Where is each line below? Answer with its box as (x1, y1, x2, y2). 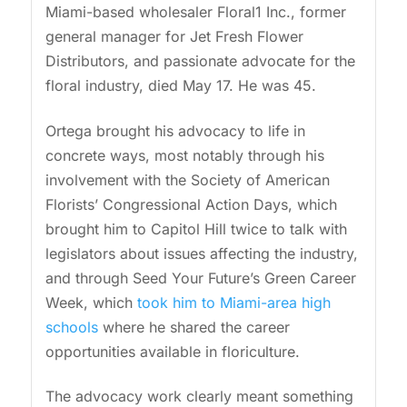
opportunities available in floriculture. (45, 342, 304, 361)
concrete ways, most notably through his (45, 145, 324, 164)
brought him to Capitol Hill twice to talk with (45, 219, 347, 238)
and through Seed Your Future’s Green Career (45, 268, 356, 287)
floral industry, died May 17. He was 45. (45, 76, 321, 95)
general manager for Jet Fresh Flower (45, 27, 303, 46)
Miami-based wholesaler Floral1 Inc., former (45, 3, 346, 22)
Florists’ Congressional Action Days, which (45, 194, 337, 213)
